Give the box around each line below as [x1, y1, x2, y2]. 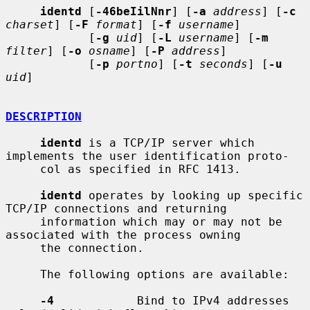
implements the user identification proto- [6, 149, 289, 163]
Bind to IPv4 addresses [54, 293, 289, 307]
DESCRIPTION [6, 109, 82, 123]
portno [116, 57, 158, 71]
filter [6, 44, 47, 57]
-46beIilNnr [95, 4, 172, 18]
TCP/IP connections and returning [6, 201, 227, 215]
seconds [199, 57, 248, 71]
